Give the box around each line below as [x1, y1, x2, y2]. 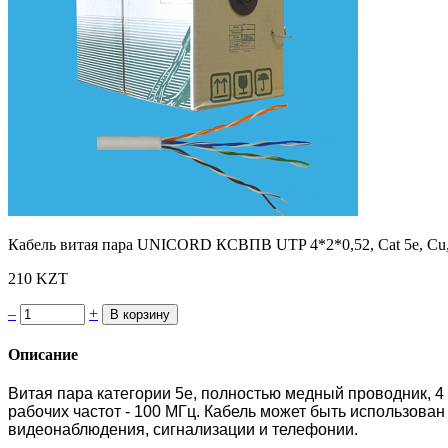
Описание [8, 346, 78, 364]
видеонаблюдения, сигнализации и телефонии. [8, 421, 362, 439]
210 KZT [8, 269, 68, 287]
